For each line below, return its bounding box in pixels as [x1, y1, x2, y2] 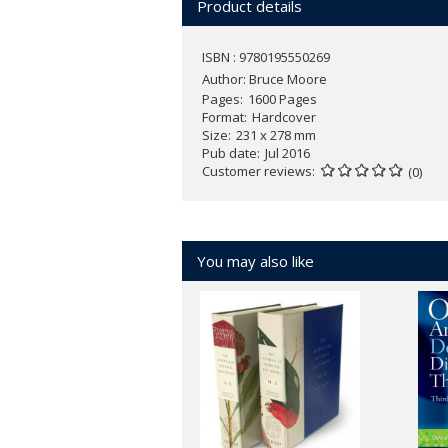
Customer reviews [202, 162, 312, 181]
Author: [202, 70, 249, 89]
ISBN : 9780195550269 [202, 48, 330, 67]
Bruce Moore [249, 70, 327, 89]
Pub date [202, 144, 257, 163]
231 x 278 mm [236, 126, 316, 145]
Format [202, 108, 244, 127]
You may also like [197, 251, 314, 272]
